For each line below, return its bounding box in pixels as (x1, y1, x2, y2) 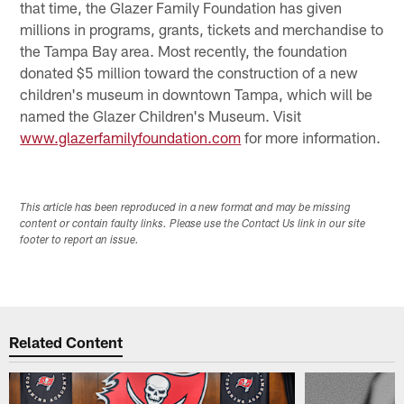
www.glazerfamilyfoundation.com (20, 127, 242, 146)
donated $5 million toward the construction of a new (20, 62, 359, 81)
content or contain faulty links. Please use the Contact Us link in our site (20, 218, 366, 230)
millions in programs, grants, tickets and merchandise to (20, 19, 384, 38)
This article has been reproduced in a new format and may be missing (20, 202, 352, 214)
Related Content (9, 333, 124, 352)
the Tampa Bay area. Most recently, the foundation (20, 41, 348, 60)
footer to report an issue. (20, 234, 140, 246)
